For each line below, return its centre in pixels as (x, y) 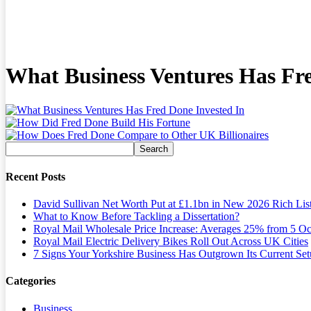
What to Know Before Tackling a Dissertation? (136, 217)
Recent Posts (35, 176)
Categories (31, 281)
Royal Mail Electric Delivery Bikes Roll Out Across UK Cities (171, 242)
